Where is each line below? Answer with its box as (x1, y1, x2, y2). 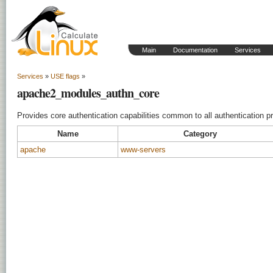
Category (183, 129, 217, 138)
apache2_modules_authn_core (17, 84, 159, 102)
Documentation (173, 46, 218, 54)
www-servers (121, 145, 166, 154)
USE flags (51, 73, 80, 80)
